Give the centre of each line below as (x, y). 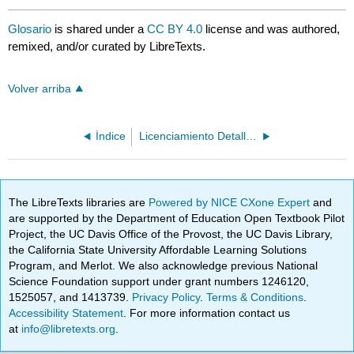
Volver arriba (40, 88)
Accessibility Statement (66, 313)
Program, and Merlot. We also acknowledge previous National (164, 265)
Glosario (30, 28)
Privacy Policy (166, 297)
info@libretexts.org (67, 328)
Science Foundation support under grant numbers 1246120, (159, 281)
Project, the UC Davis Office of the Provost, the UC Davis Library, (171, 233)
